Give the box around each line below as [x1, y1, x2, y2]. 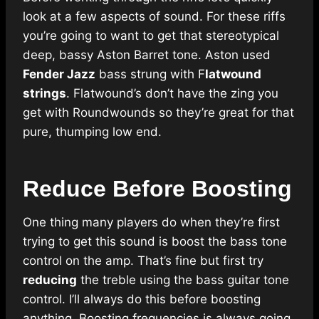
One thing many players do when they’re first [23, 215, 280, 230]
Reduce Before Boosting [23, 176, 292, 202]
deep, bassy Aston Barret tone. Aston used [23, 48, 271, 63]
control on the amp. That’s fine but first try [23, 253, 263, 268]
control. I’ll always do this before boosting [23, 292, 261, 307]
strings [23, 86, 66, 101]
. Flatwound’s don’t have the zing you [66, 86, 278, 101]
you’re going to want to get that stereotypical [23, 28, 279, 43]
